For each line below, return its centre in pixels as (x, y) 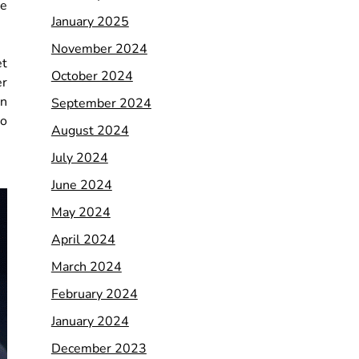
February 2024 (94, 294)
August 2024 (90, 130)
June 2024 (81, 185)
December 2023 (99, 348)
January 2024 (90, 321)
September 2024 (101, 103)
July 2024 (79, 157)
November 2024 (99, 48)
